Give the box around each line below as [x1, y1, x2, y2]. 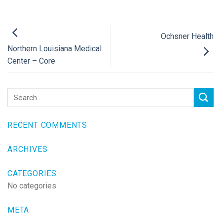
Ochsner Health [161, 31, 214, 41]
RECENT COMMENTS [7, 120, 87, 130]
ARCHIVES [7, 145, 48, 154]
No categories [7, 181, 56, 191]
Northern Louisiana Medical [7, 44, 102, 54]
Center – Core [7, 56, 55, 66]
